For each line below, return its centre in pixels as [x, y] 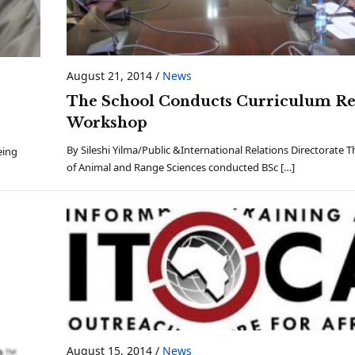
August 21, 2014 [110, 76]
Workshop [107, 123]
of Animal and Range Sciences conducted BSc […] [181, 168]
